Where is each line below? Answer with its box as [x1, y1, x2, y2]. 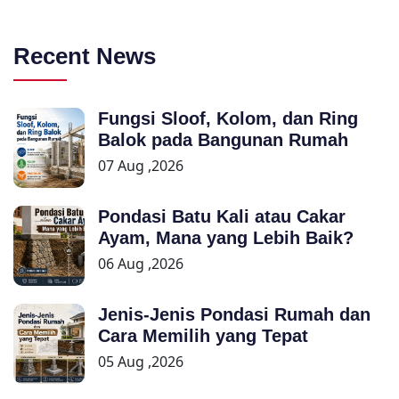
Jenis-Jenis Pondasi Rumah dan [98, 305, 370, 325]
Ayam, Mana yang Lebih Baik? [98, 228, 354, 248]
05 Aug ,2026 [98, 352, 183, 372]
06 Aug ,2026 [98, 254, 183, 274]
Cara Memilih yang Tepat [98, 326, 308, 346]
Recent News [13, 43, 156, 70]
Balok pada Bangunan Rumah [98, 130, 348, 151]
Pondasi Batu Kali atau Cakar [98, 207, 346, 227]
